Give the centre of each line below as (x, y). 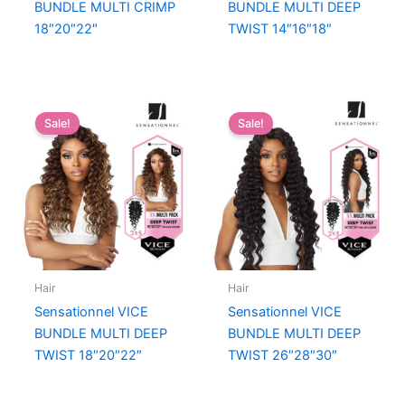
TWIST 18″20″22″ (88, 355)
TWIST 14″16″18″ (279, 28)
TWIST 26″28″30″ (282, 355)
